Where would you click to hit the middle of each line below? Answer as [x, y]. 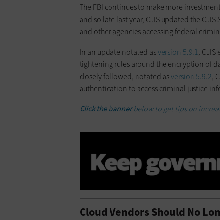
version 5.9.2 [191, 76]
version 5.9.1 [178, 52]
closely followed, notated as [125, 76]
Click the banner [106, 109]
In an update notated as [119, 52]
